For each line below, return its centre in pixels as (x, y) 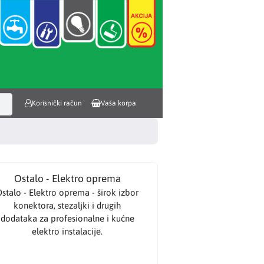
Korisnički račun (57, 103)
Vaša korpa (118, 103)
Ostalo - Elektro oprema (67, 178)
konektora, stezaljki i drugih (67, 205)
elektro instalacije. (67, 231)
